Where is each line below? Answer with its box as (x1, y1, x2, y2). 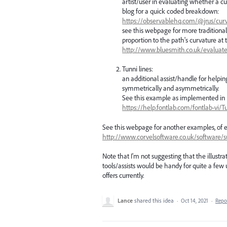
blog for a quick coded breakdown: (122, 6, 219, 16)
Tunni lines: (122, 64, 154, 74)
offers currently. (102, 171, 144, 180)
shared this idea (134, 197, 175, 205)
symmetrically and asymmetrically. (122, 84, 219, 93)
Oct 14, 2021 (181, 197, 208, 205)
